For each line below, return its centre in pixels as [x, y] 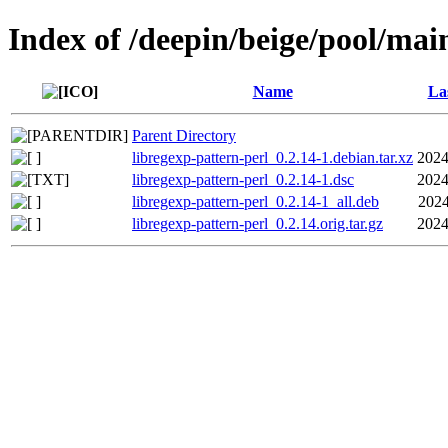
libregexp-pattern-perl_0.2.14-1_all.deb [255, 201]
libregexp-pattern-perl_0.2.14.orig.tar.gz [257, 223]
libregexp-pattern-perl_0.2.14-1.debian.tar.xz [272, 157]
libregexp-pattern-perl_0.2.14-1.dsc [243, 179]
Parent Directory [184, 135]
